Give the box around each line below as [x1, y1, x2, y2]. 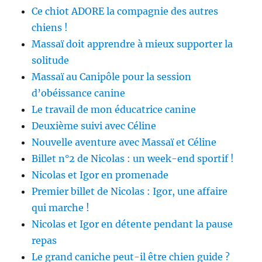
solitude [32, 54, 70, 67]
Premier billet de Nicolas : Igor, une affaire [32, 185, 228, 198]
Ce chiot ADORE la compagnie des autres [32, 5, 219, 18]
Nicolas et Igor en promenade [32, 169, 169, 181]
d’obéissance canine [32, 87, 126, 99]
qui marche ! [32, 202, 90, 214]
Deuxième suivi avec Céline [32, 120, 157, 132]
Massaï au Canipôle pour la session [32, 71, 192, 83]
